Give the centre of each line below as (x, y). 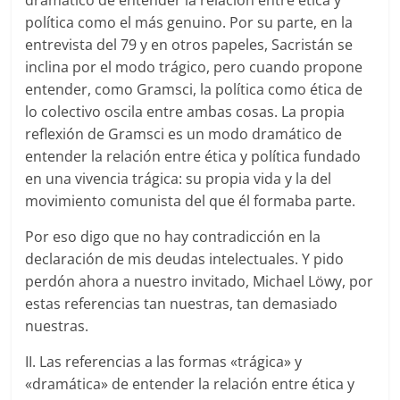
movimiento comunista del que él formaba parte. (191, 200)
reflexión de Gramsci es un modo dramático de (184, 133)
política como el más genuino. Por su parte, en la (189, 22)
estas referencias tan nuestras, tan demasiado (182, 303)
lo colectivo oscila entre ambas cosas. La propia (185, 111)
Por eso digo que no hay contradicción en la (173, 236)
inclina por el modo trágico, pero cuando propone (194, 67)
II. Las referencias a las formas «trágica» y (164, 361)
